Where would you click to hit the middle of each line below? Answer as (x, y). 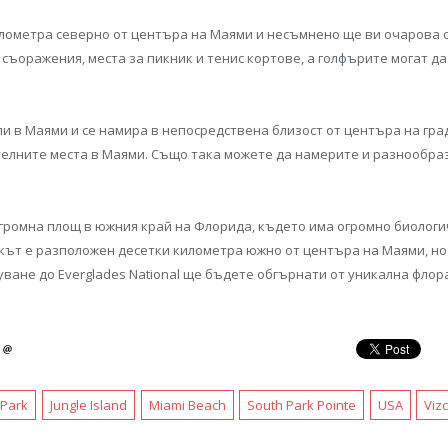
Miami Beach (187, 405)
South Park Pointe (302, 405)
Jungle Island (89, 405)
